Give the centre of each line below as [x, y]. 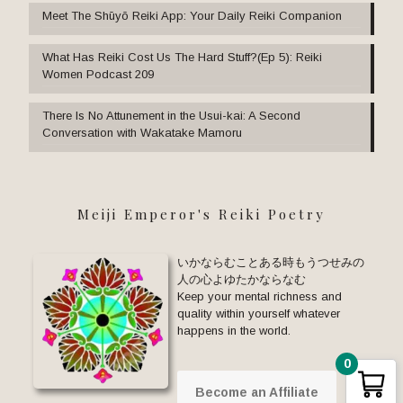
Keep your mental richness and [260, 296]
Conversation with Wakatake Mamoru [142, 132]
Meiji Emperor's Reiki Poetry [201, 214]
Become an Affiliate [257, 392]
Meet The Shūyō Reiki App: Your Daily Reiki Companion [192, 15]
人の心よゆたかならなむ [242, 279]
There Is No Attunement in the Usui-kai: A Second [171, 115]
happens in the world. [234, 330]
